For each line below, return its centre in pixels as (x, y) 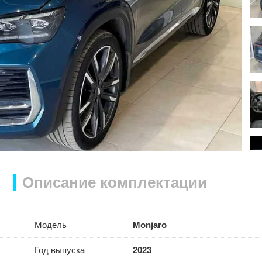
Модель (50, 225)
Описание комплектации (115, 183)
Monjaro (150, 225)
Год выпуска (59, 250)
